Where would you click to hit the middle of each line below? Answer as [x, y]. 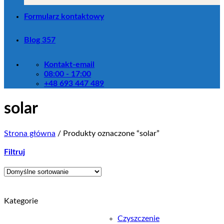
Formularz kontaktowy [64, 16]
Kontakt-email [69, 64]
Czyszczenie [138, 218]
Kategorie [21, 201]
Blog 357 [40, 40]
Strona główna [30, 133]
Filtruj [14, 152]
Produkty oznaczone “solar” [110, 133]
